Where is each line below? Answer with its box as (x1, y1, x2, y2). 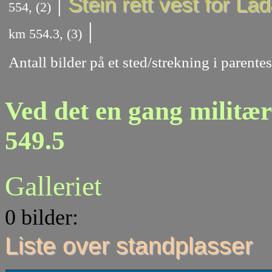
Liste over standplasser (5, 233, 253, 259)
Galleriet (5, 171, 102, 202)
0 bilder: (5, 205, 78, 230)
